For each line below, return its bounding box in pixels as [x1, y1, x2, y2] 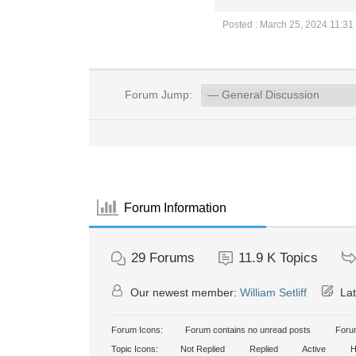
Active [300, 344, 326, 354]
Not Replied [178, 344, 225, 354]
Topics [280, 250, 318, 265]
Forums [149, 250, 195, 265]
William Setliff [240, 286, 307, 299]
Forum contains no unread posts [183, 325, 311, 335]
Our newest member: [127, 286, 240, 299]
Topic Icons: [111, 344, 158, 354]
